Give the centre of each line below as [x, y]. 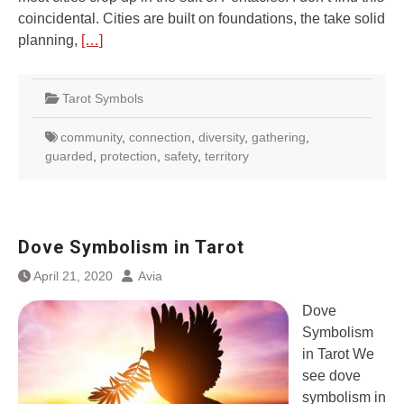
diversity [221, 137]
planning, [50, 40]
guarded [69, 156]
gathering [279, 137]
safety [181, 156]
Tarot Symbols [103, 98]
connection [160, 137]
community [91, 137]
